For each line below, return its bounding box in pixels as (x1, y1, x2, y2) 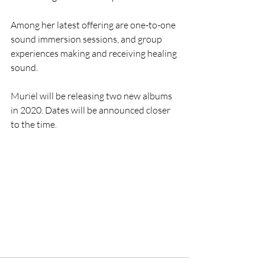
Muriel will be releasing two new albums (11, 90, 174, 102)
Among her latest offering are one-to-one (11, 19, 177, 31)
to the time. (11, 118, 57, 130)
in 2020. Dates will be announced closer (11, 104, 172, 116)
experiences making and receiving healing (11, 47, 179, 59)
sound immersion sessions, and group (11, 33, 164, 45)
